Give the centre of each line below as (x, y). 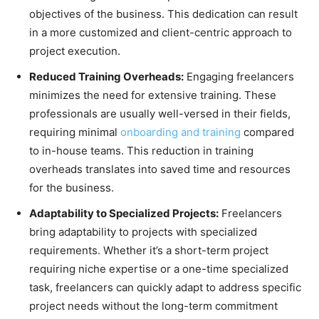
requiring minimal (75, 132)
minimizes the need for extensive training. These (153, 95)
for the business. (72, 187)
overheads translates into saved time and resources (160, 169)
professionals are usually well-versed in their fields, (160, 113)
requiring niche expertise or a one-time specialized (159, 268)
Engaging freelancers (239, 76)
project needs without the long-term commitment (153, 305)
